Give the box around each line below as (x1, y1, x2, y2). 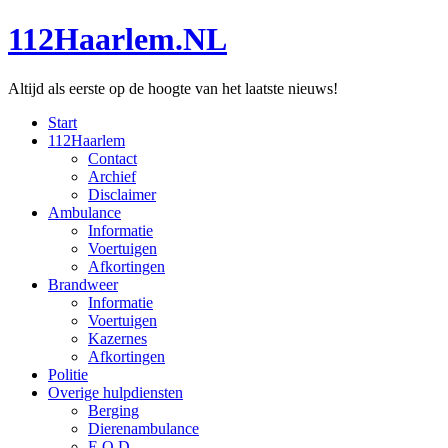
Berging (88, 401, 139, 419)
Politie (48, 365, 88, 383)
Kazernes (88, 329, 147, 347)
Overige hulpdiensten (48, 383, 183, 401)
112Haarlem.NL (8, 21, 227, 58)
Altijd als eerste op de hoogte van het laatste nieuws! (8, 79, 338, 97)
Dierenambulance (88, 419, 199, 437)
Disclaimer (88, 185, 156, 203)
